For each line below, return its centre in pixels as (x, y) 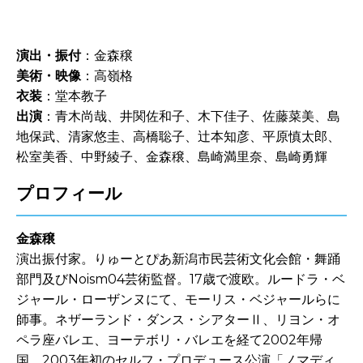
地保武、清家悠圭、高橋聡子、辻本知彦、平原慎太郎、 (178, 136)
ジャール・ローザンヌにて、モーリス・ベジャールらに (178, 299)
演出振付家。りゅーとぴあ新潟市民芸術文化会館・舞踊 (178, 258)
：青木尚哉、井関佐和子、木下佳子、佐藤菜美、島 (191, 116)
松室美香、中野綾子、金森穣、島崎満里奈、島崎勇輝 (172, 156)
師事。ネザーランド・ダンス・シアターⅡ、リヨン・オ (178, 319)
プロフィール (69, 193)
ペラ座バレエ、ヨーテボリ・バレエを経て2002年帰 (169, 340)
